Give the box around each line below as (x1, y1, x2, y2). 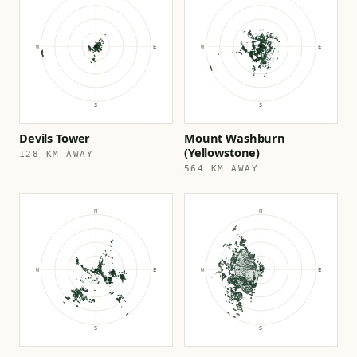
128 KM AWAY (19, 149, 94, 159)
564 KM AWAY (184, 163, 259, 173)
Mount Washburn (184, 130, 285, 146)
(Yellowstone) (184, 144, 261, 160)
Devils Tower (19, 130, 91, 146)
